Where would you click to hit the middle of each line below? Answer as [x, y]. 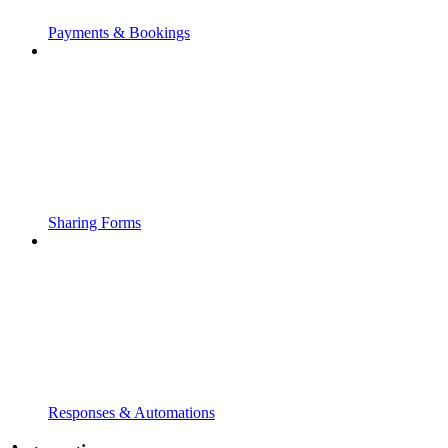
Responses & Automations [131, 413]
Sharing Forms [94, 223]
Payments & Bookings [119, 33]
